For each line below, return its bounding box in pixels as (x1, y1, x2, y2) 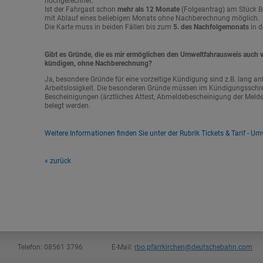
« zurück (44, 157, 71, 165)
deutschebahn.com (191, 243, 252, 251)
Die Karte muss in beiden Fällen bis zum (44, 23, 173, 31)
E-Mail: (111, 243, 134, 251)
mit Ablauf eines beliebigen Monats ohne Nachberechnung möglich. (44, 14, 259, 22)
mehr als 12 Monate (117, 5, 180, 14)
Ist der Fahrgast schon (44, 5, 117, 14)
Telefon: (18, 243, 45, 251)
